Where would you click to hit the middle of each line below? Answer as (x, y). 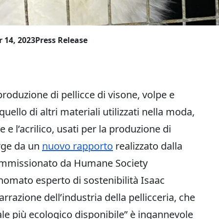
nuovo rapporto (77, 146)
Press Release (61, 40)
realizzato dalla (148, 146)
